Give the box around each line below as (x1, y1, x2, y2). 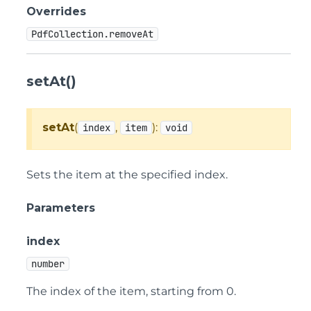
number (31, 258, 65, 270)
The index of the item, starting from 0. (26, 285, 236, 298)
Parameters (26, 201, 95, 215)
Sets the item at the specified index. (26, 168, 228, 181)
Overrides (26, 5, 86, 18)
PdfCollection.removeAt (31, 28, 153, 40)
